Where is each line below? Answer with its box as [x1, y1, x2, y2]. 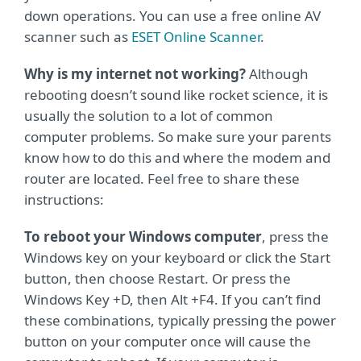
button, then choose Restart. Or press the [24, 269, 291, 288]
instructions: [24, 190, 104, 209]
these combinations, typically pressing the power [24, 311, 336, 330]
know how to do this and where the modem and [24, 148, 330, 167]
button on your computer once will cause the [24, 332, 311, 351]
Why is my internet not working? [24, 64, 246, 83]
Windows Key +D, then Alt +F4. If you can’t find [24, 290, 321, 309]
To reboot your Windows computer [24, 227, 262, 246]
